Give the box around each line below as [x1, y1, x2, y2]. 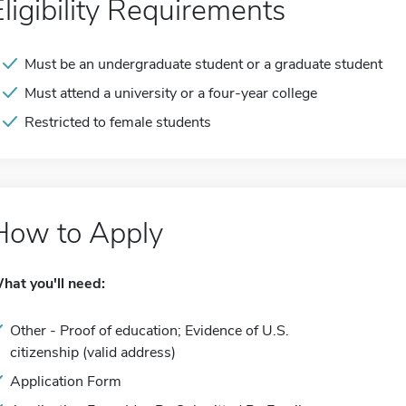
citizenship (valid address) [10, 343, 176, 362]
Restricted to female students [24, 112, 211, 132]
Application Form [10, 372, 121, 391]
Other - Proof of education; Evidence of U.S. [10, 321, 289, 341]
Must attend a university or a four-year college [24, 83, 317, 103]
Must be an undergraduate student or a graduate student [24, 54, 382, 74]
